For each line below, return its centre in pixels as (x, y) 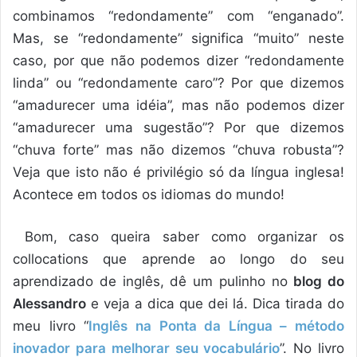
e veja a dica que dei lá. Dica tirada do (215, 303)
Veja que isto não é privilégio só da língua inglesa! (178, 172)
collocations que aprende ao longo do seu (178, 259)
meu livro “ (51, 326)
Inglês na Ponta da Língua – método (216, 326)
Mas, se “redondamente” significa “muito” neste (178, 38)
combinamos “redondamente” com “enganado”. (178, 16)
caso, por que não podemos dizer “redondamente (178, 60)
